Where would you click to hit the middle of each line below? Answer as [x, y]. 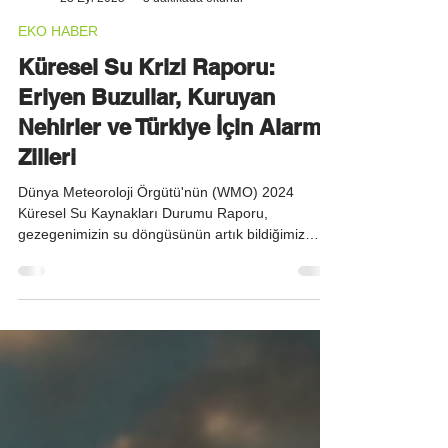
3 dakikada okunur [193, 37]
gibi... [35, 295]
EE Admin [86, 21]
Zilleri [47, 197]
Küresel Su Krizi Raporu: [146, 107]
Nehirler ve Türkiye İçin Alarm [170, 167]
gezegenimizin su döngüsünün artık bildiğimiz [161, 274]
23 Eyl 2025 [92, 37]
